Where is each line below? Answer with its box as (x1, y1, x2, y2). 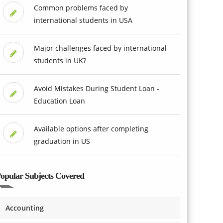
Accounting (5, 203, 44, 213)
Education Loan (33, 96, 85, 106)
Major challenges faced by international (33, 43, 167, 53)
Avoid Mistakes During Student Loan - (33, 83, 159, 93)
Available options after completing (33, 123, 148, 133)
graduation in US (33, 136, 90, 146)
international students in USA (33, 15, 132, 25)
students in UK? (33, 55, 86, 65)
